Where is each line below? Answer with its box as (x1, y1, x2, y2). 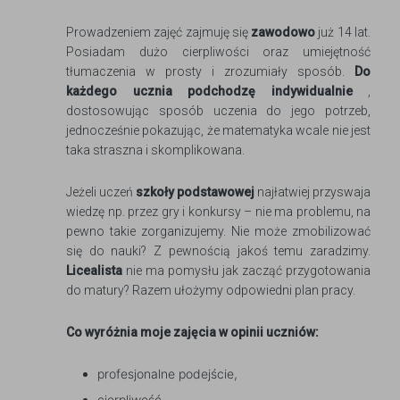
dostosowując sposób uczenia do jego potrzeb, (66, 104, 371, 118)
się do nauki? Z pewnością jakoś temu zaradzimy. (66, 244, 371, 258)
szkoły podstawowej (136, 185, 254, 199)
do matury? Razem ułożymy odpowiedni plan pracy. (66, 283, 355, 297)
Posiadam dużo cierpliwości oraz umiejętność (66, 45, 371, 59)
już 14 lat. (315, 25, 371, 39)
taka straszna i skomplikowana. (66, 143, 245, 157)
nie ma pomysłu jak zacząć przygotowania (122, 263, 371, 278)
